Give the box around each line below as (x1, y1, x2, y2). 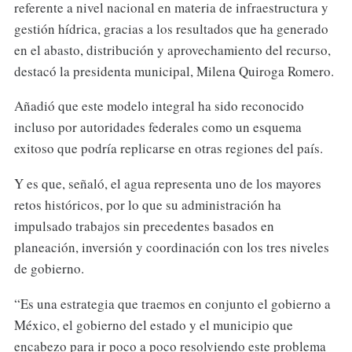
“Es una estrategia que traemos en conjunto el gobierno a (13, 295, 331, 313)
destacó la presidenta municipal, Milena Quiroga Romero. (13, 61, 334, 80)
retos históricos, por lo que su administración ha (13, 196, 281, 214)
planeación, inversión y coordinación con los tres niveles (13, 238, 329, 257)
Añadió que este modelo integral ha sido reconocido (13, 97, 304, 115)
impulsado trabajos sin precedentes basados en (13, 217, 274, 236)
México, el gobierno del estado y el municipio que (13, 316, 293, 335)
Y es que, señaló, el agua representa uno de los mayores (13, 174, 321, 193)
